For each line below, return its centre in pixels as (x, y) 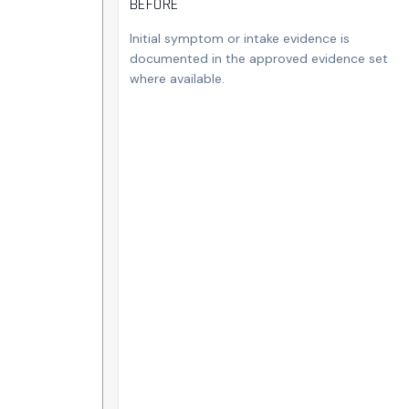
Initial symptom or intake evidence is (240, 38)
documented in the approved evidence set (259, 58)
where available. (177, 78)
